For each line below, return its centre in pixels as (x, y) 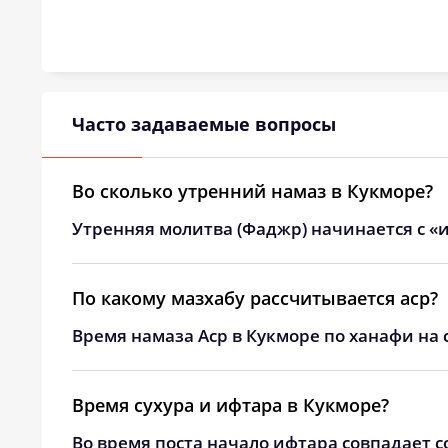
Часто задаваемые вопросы (204, 124)
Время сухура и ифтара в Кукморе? (230, 405)
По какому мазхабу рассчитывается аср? (255, 298)
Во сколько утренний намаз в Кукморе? (252, 191)
